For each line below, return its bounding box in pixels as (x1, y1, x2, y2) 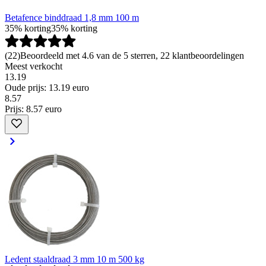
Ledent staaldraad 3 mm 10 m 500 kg (5, 254, 144, 265)
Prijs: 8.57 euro (5, 104, 62, 115)
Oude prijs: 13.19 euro (5, 83, 89, 93)
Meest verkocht (5, 61, 62, 72)
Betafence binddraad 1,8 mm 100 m (5, 12, 139, 23)
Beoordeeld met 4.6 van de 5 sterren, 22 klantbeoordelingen (20, 50, 244, 61)
